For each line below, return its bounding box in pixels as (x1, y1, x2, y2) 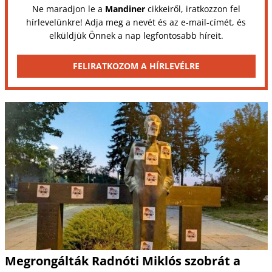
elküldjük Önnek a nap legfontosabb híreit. (49, 30, 223, 42)
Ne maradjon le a (32, 3, 105, 15)
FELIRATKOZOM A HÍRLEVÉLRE (72, 60, 200, 72)
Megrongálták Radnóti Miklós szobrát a (4, 252, 240, 269)
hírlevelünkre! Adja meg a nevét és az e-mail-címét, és (26, 16, 246, 29)
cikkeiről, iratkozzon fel (144, 3, 240, 15)
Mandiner (104, 3, 145, 15)
